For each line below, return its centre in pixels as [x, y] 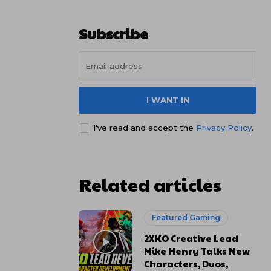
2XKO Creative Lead [191, 238]
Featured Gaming [186, 217]
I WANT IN [168, 100]
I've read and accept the [145, 128]
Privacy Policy [224, 128]
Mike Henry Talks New [197, 251]
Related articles [150, 184]
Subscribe [113, 33]
